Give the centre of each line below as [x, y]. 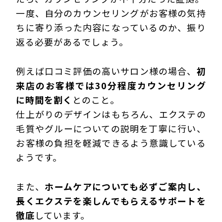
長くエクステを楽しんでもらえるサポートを [111, 201]
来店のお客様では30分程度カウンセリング [111, 85]
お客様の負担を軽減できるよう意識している [111, 143]
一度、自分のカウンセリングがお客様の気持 [111, 13]
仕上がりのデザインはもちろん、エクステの [111, 114]
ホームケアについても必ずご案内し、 [125, 187]
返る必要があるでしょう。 [72, 42]
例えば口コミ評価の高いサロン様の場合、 [106, 71]
